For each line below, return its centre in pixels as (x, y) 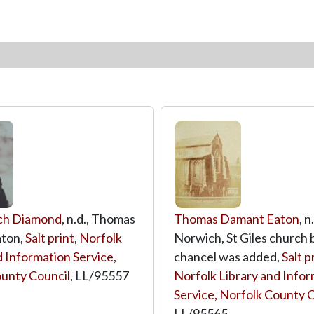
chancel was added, (227, 256)
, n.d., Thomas (98, 218)
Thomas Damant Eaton (236, 218)
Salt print (50, 237)
